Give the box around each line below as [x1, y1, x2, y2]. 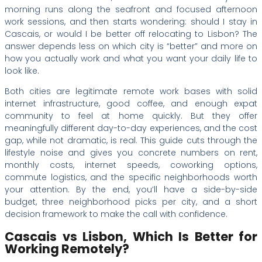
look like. [5, 64, 39, 77]
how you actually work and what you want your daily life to [5, 52, 257, 64]
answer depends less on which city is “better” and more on [5, 40, 257, 52]
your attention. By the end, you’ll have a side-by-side [5, 183, 257, 195]
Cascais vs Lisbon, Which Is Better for [5, 228, 257, 246]
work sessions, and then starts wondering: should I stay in [5, 15, 257, 27]
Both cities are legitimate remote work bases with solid [5, 85, 257, 97]
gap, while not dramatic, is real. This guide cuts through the [5, 134, 257, 146]
